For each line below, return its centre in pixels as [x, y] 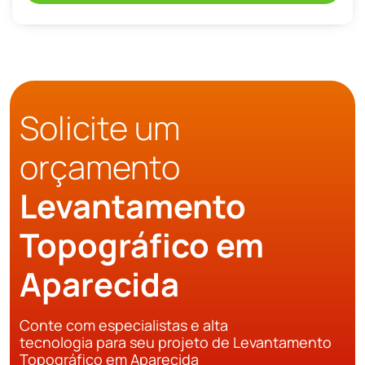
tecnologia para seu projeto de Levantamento [176, 343]
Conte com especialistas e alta [124, 325]
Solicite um [100, 128]
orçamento [100, 167]
